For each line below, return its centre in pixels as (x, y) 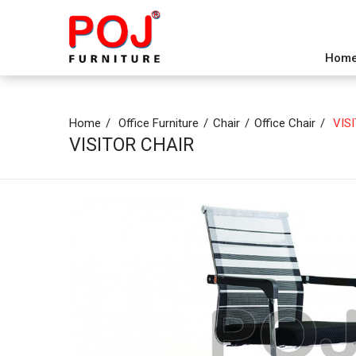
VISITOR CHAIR (132, 145)
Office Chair (285, 123)
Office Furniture (159, 123)
